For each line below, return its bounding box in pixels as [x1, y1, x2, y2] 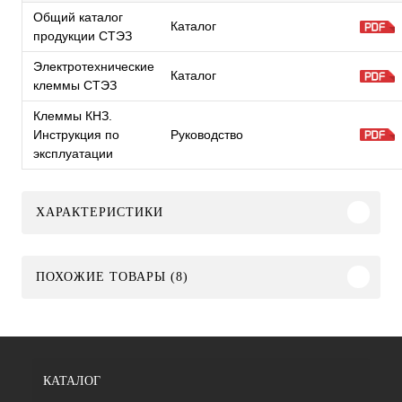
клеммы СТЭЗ [33, 77, 117, 92]
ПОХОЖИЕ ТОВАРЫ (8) [36, 269, 188, 284]
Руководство [170, 127, 243, 142]
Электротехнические [33, 58, 154, 74]
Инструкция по [33, 127, 119, 142]
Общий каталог [33, 9, 123, 24]
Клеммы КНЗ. [33, 108, 112, 123]
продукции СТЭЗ [33, 28, 132, 43]
